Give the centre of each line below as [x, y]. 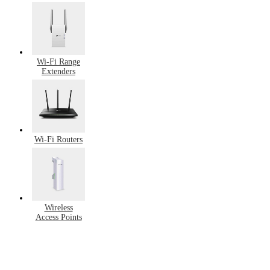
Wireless [58, 207]
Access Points [58, 217]
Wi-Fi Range [58, 61]
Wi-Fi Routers [58, 139]
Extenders [58, 71]
